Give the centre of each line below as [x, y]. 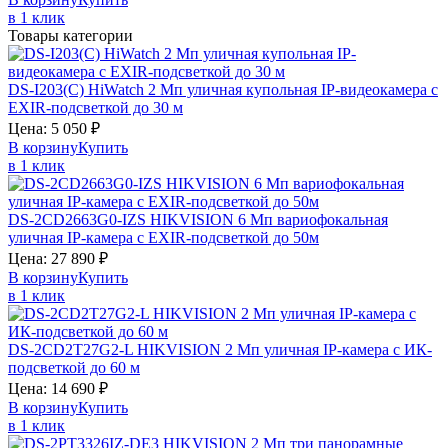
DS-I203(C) [48, 89]
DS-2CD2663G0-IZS [79, 219]
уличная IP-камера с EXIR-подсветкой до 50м [163, 237]
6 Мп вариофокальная [313, 219]
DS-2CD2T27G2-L [72, 349]
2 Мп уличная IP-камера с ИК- [328, 349]
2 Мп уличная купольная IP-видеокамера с [293, 89]
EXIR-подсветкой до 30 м [95, 107]
